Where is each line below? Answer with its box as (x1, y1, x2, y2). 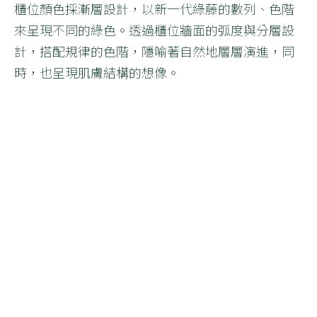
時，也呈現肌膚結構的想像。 (14, 63, 180, 81)
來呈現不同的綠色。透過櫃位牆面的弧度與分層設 (14, 21, 294, 39)
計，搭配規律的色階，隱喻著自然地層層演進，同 (14, 42, 294, 60)
